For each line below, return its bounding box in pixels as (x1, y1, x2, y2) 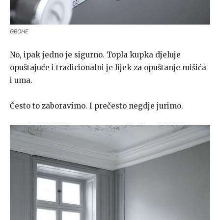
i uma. (10, 75, 32, 85)
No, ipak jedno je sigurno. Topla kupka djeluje (10, 50, 181, 59)
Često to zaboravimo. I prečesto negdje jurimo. (10, 101, 183, 110)
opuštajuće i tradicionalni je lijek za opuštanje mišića (10, 62, 206, 72)
